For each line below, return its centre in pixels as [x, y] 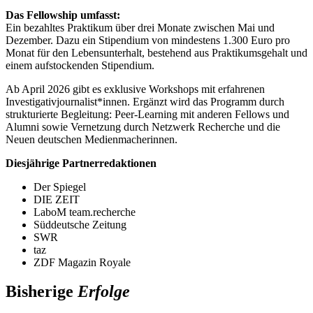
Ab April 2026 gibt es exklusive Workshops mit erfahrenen [135, 89]
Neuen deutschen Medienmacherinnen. [92, 139]
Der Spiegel [60, 187]
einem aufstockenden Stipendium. [80, 65]
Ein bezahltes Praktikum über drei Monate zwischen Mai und [140, 27]
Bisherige [42, 292]
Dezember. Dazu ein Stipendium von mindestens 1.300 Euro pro [148, 40]
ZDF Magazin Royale [82, 262]
